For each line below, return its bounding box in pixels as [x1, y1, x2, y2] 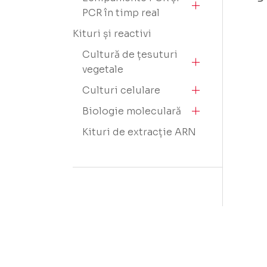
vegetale [82, 63, 123, 76]
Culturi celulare [82, 84, 160, 97]
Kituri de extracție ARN [82, 126, 196, 138]
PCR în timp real [82, 7, 160, 19]
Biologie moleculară [82, 105, 181, 117]
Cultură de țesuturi [82, 48, 178, 61]
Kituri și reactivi [73, 27, 151, 40]
